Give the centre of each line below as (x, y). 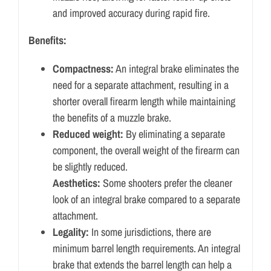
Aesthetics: (76, 183)
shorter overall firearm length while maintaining (144, 102)
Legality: (70, 232)
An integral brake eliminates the (176, 69)
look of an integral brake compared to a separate (146, 200)
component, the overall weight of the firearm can (146, 151)
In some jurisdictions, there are (150, 232)
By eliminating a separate (174, 134)
